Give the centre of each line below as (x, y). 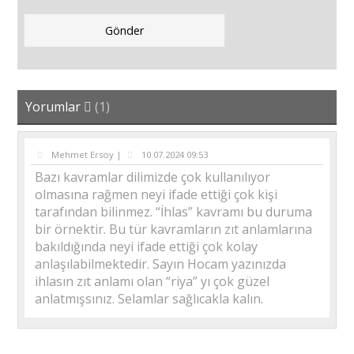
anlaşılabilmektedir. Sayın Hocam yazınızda (161, 264)
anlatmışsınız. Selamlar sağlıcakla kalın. (149, 299)
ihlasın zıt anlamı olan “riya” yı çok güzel (153, 282)
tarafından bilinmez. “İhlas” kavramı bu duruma (174, 212)
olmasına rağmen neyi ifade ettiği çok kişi (156, 195)
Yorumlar (55, 106)
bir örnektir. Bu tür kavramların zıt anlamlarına (174, 230)
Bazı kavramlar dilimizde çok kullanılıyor (153, 177)
